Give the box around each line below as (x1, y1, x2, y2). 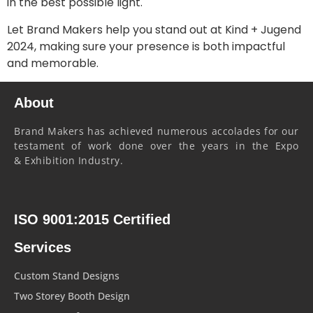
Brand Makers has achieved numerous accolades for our (14, 124, 299, 138)
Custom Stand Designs (14, 268, 119, 282)
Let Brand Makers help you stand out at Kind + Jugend (7, 21, 301, 38)
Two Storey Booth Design (14, 289, 130, 303)
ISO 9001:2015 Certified (14, 211, 170, 227)
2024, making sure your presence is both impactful (7, 38, 285, 54)
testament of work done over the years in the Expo (14, 138, 299, 152)
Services (14, 239, 71, 255)
